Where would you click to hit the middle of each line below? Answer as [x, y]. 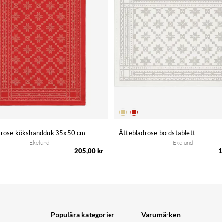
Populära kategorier [83, 215]
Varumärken [161, 215]
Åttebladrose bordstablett [157, 133]
